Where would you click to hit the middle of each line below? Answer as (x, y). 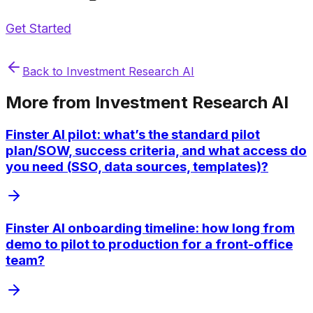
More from (50, 102)
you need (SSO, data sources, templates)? (137, 166)
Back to (44, 71)
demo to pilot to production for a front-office (149, 244)
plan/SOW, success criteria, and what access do (156, 150)
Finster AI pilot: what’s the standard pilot (133, 134)
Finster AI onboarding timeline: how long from (150, 228)
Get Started (38, 28)
